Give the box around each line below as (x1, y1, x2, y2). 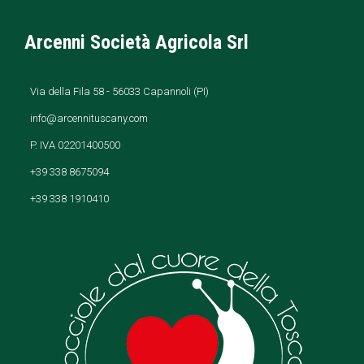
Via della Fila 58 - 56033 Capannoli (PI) (30, 84, 209, 97)
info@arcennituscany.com (30, 111, 148, 124)
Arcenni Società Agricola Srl (24, 30, 249, 54)
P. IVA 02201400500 (30, 138, 120, 151)
